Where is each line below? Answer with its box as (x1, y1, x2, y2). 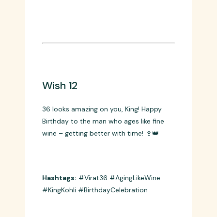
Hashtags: (42, 48, 77, 57)
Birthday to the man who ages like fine (42, 187, 164, 197)
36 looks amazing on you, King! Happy (42, 175, 162, 185)
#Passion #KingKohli (76, 48, 144, 57)
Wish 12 (42, 149, 77, 164)
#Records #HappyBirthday (42, 60, 129, 69)
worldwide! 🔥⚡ (42, 3, 90, 13)
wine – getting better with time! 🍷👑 (42, 200, 159, 209)
